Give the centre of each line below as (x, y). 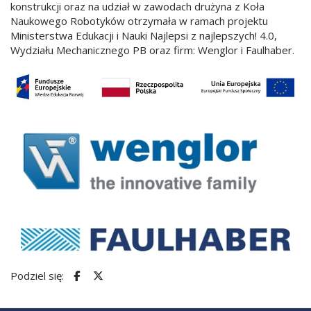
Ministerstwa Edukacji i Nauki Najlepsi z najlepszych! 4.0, (144, 35)
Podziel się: (39, 275)
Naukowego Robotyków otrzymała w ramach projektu (139, 21)
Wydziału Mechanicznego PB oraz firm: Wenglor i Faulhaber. (152, 50)
